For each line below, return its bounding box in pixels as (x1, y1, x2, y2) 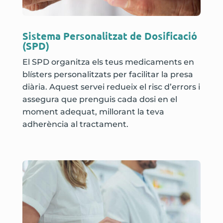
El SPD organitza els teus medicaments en (22, 57, 194, 67)
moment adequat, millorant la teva (22, 107, 164, 117)
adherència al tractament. (22, 119, 128, 129)
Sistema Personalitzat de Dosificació (22, 29, 197, 43)
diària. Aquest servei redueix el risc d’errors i (22, 82, 200, 92)
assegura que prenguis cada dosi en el (22, 95, 177, 105)
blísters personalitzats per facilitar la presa (22, 70, 193, 80)
